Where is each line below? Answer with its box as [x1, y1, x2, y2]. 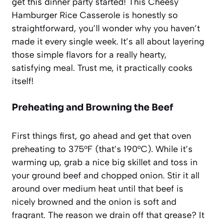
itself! [12, 75, 34, 87]
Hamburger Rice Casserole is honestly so [12, 9, 178, 21]
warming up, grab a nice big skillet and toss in [12, 156, 197, 168]
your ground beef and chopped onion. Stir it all [12, 170, 199, 181]
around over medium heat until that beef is [12, 183, 183, 194]
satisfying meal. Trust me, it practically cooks [12, 62, 193, 73]
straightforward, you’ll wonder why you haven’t [12, 22, 200, 34]
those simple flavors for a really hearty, [12, 49, 167, 60]
